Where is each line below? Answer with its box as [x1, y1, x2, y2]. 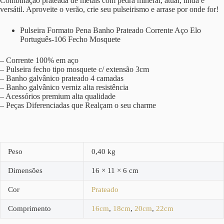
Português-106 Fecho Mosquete [20, 34, 120, 43]
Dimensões [8, 166, 42, 174]
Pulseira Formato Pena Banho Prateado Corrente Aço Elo [20, 25, 201, 34]
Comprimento [8, 204, 51, 212]
